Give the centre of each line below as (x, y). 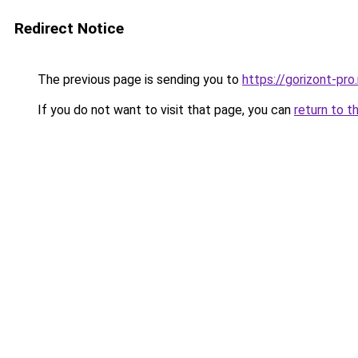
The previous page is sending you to (138, 80)
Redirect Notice (69, 28)
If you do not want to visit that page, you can (164, 110)
